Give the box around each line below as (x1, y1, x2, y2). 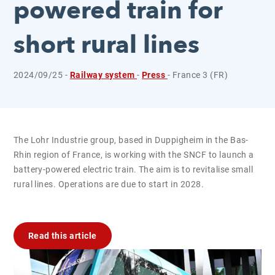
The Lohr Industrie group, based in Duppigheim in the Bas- (13, 135, 249, 145)
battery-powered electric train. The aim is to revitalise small (13, 165, 254, 174)
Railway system (69, 70, 137, 80)
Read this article (28, 231, 97, 241)
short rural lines (13, 28, 199, 62)
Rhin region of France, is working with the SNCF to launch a (13, 150, 254, 160)
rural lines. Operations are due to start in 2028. (13, 179, 204, 189)
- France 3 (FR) (167, 70, 228, 80)
